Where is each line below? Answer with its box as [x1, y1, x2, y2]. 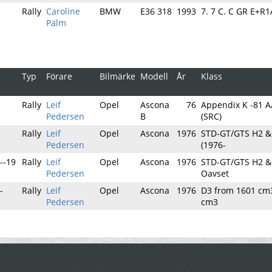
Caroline [46, 5, 80, 17]
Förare [46, 70, 72, 82]
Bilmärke [100, 70, 135, 82]
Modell [140, 70, 168, 82]
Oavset [201, 168, 229, 179]
